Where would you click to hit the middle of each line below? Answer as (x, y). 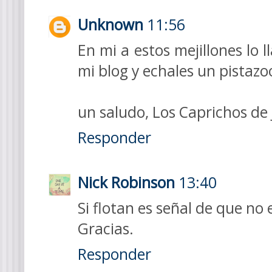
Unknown (110, 24)
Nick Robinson (126, 182)
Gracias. (106, 228)
